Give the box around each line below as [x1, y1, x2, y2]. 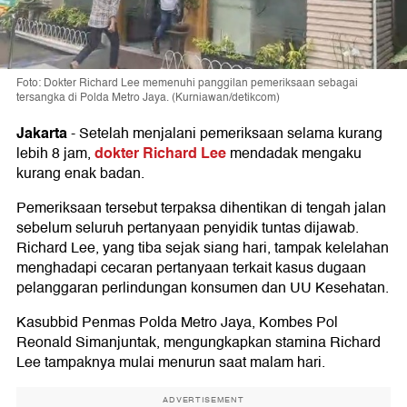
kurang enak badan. [16, 162, 144, 186]
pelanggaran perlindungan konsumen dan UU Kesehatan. [16, 276, 389, 301]
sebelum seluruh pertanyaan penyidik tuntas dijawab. [16, 216, 359, 241]
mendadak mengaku [226, 142, 362, 166]
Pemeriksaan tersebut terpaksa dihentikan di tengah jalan [16, 196, 386, 221]
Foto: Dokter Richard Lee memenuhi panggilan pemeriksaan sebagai [16, 74, 358, 93]
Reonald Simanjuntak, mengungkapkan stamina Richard [16, 331, 381, 355]
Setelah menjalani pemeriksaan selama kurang [79, 122, 382, 146]
